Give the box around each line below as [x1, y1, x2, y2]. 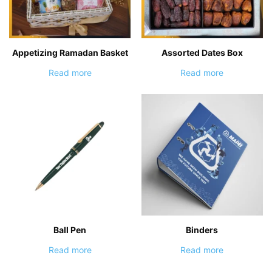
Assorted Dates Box [161, 47, 243, 58]
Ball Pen [53, 224, 87, 235]
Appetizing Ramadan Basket [12, 47, 128, 58]
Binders [186, 224, 219, 235]
